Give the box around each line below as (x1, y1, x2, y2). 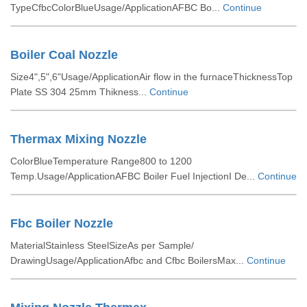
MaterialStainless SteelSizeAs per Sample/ (10, 240, 194, 251)
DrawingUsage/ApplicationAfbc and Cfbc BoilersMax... (10, 255, 247, 266)
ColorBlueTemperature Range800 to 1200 (10, 156, 192, 167)
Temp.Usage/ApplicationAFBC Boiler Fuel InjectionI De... (10, 171, 258, 182)
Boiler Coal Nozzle (10, 48, 118, 62)
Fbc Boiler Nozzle (10, 217, 113, 230)
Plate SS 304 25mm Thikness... (10, 86, 149, 97)
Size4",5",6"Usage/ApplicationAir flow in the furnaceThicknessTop (10, 71, 293, 82)
